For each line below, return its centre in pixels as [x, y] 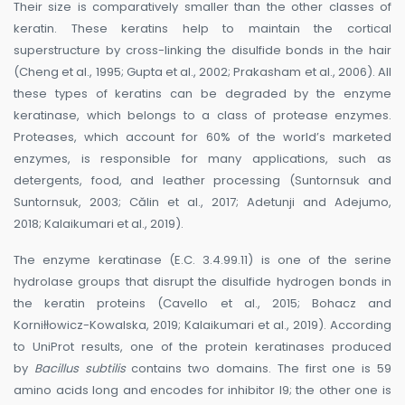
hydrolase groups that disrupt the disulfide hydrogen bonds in [202, 282]
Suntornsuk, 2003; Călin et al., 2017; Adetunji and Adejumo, [202, 202]
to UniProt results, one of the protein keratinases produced [202, 347]
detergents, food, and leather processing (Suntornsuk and [202, 181]
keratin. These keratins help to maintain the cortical [202, 29]
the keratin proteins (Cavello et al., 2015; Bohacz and [202, 304]
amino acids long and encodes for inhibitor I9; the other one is [202, 391]
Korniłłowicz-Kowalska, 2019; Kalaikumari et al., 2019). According [202, 325]
